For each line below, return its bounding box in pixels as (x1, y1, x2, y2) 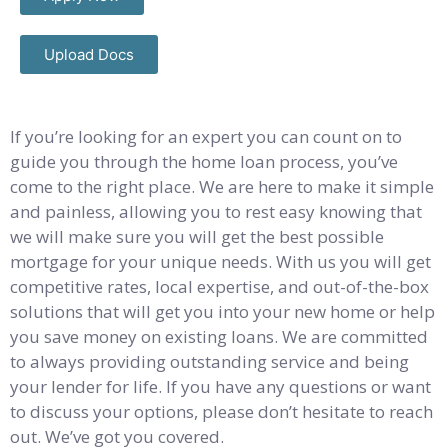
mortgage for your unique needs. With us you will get (10, 250, 431, 274)
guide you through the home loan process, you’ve (10, 150, 398, 174)
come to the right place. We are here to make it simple (10, 175, 434, 199)
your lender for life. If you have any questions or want (10, 375, 431, 399)
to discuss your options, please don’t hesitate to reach (10, 400, 433, 424)
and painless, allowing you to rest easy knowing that (10, 200, 422, 224)
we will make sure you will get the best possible (10, 225, 384, 249)
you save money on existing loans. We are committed (10, 325, 428, 349)
